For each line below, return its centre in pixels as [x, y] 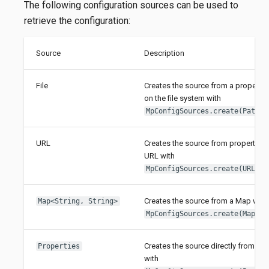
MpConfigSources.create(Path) [205, 111]
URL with [159, 156]
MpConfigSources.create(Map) [203, 213]
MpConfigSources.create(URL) [203, 168]
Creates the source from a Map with [205, 201]
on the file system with [182, 98]
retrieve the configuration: [77, 20]
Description [164, 53]
